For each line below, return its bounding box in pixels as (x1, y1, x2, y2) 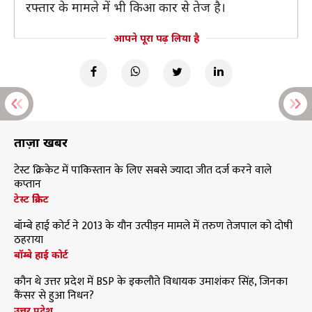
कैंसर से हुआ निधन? (14, 286, 94, 305)
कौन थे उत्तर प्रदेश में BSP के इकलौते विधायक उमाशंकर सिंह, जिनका (14, 272, 288, 291)
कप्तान (14, 175, 41, 194)
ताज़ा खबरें (14, 134, 68, 150)
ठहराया (14, 231, 43, 249)
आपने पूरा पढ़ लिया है (113, 31, 199, 45)
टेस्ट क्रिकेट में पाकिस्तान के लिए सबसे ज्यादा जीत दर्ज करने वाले (14, 161, 272, 180)
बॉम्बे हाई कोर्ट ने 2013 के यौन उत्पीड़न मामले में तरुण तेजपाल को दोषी (14, 217, 292, 235)
